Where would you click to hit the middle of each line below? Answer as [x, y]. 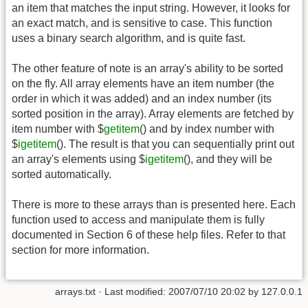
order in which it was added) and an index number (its [142, 98]
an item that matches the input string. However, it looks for [151, 8]
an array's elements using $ [78, 159]
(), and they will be [228, 159]
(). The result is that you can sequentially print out [175, 144]
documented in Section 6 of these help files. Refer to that [148, 235]
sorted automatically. [62, 174]
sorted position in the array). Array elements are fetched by [153, 113]
